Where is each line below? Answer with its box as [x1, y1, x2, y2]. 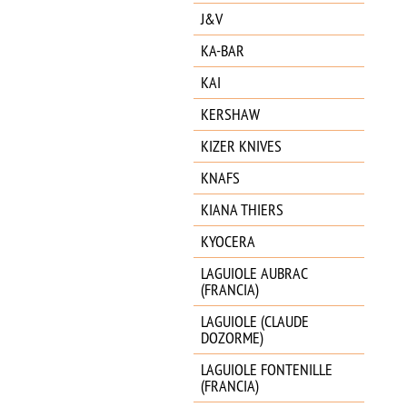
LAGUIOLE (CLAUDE [201, 311, 309, 332]
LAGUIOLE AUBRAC [201, 263, 307, 283]
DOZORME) [201, 327, 263, 348]
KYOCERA [201, 231, 255, 252]
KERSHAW [201, 104, 260, 124]
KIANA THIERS [201, 199, 283, 220]
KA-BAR [201, 40, 244, 61]
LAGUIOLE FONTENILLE [201, 359, 333, 380]
